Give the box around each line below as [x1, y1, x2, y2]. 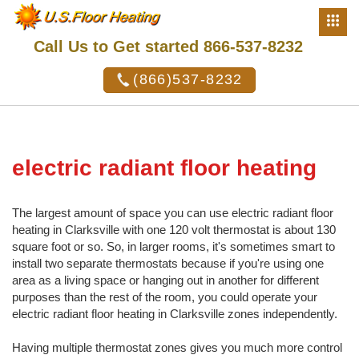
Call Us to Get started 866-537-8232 [34, 38, 303, 56]
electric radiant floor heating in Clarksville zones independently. [12, 307, 337, 321]
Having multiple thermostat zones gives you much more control [12, 341, 342, 354]
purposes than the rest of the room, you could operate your [12, 290, 317, 304]
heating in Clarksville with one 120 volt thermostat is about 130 [12, 223, 336, 236]
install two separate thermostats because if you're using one [12, 256, 324, 270]
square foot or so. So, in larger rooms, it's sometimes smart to [12, 240, 335, 253]
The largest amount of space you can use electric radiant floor [12, 206, 333, 220]
